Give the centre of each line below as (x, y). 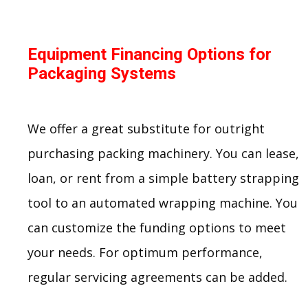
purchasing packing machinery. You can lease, (163, 153)
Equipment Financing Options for (150, 54)
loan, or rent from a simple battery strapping (163, 178)
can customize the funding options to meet (157, 227)
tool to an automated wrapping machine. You (163, 202)
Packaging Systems (102, 73)
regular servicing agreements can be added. (157, 277)
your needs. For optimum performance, (145, 252)
